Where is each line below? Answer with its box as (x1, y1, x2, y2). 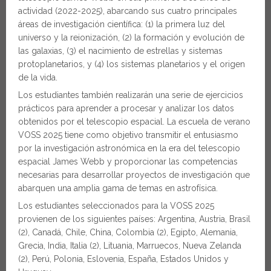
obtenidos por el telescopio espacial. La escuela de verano (18, 116, 250, 126)
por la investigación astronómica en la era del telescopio (18, 143, 240, 153)
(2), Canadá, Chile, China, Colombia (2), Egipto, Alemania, (18, 227, 238, 237)
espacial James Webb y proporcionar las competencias (18, 156, 238, 166)
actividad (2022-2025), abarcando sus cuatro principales (18, 5, 237, 16)
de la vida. (18, 72, 57, 82)
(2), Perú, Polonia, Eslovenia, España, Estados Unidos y (18, 253, 229, 264)
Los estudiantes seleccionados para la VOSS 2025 (18, 200, 214, 211)
